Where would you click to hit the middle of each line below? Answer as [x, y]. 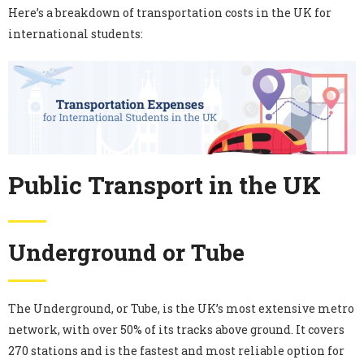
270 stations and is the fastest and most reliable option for [176, 350]
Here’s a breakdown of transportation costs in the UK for [170, 13]
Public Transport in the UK [165, 184]
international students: [76, 34]
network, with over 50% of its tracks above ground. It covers [176, 329]
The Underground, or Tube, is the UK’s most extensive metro [181, 308]
